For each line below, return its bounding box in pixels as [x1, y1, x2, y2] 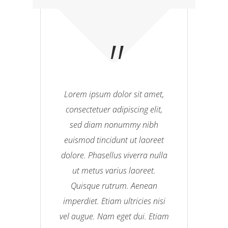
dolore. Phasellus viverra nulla [61, 150, 167, 161]
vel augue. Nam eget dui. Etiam [59, 211, 169, 222]
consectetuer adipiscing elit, [66, 104, 162, 115]
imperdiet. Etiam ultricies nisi [63, 195, 165, 207]
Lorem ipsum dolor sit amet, [64, 89, 164, 100]
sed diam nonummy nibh [70, 119, 158, 130]
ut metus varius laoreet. [72, 165, 156, 176]
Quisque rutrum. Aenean [71, 180, 157, 191]
